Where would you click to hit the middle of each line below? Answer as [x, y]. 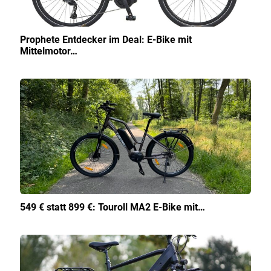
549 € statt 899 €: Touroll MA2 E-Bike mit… [113, 207]
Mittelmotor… [49, 51]
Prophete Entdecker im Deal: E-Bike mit [106, 40]
